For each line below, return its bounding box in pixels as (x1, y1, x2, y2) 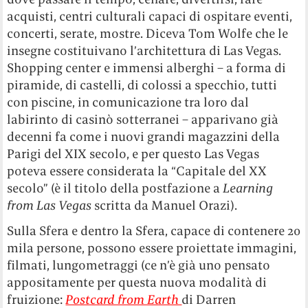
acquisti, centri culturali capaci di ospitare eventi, (7, 8, 293, 25)
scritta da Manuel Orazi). (91, 197, 238, 214)
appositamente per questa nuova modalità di (7, 274, 267, 291)
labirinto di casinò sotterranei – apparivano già (7, 111, 279, 128)
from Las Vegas (7, 197, 92, 214)
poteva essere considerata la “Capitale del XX (7, 163, 267, 179)
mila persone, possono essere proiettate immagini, (7, 240, 297, 256)
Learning (223, 180, 274, 197)
